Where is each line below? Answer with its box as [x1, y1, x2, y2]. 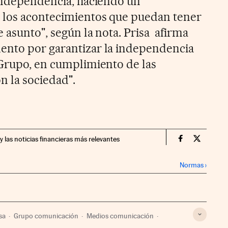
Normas [180, 160, 204, 169]
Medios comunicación [87, 211, 154, 220]
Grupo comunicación [14, 211, 79, 220]
